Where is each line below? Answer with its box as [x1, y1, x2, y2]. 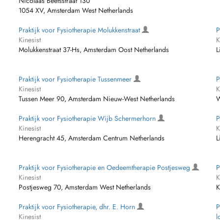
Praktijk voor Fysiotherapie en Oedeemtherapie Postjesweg [19, 163, 192, 172]
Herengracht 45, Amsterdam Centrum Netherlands [19, 133, 165, 143]
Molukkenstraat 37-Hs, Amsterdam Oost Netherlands [19, 45, 169, 55]
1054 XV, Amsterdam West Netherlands [19, 5, 134, 15]
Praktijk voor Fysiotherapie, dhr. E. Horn [19, 202, 137, 212]
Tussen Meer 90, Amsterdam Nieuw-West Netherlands [19, 94, 175, 104]
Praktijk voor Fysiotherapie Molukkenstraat [19, 25, 142, 35]
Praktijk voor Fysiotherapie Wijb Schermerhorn [19, 113, 158, 123]
